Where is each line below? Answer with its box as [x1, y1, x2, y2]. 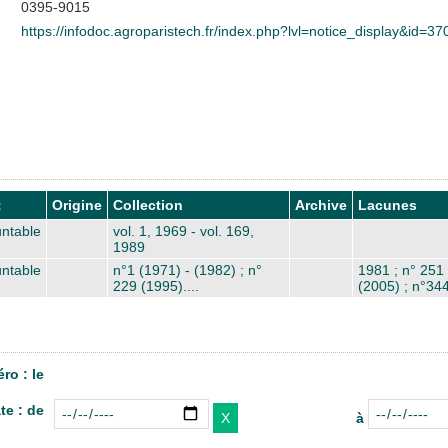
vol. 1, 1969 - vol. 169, [113, 222, 254, 239]
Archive [295, 196, 347, 213]
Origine [52, 196, 102, 213]
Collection [113, 196, 183, 213]
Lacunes [358, 196, 417, 213]
